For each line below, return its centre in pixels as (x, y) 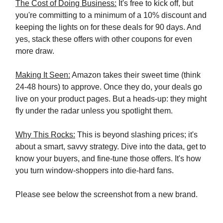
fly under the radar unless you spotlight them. (94, 111)
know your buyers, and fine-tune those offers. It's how (108, 158)
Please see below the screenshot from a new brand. (107, 194)
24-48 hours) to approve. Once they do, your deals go (109, 87)
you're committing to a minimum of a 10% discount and (111, 15)
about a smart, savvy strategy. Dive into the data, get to (111, 146)
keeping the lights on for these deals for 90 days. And (108, 27)
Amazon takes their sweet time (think (135, 75)
